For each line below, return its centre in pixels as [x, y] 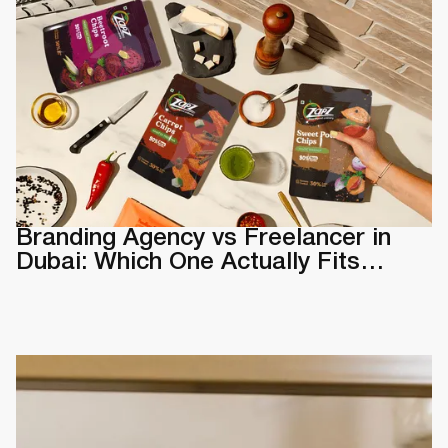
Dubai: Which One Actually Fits [188, 262]
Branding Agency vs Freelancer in [203, 238]
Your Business [95, 286]
